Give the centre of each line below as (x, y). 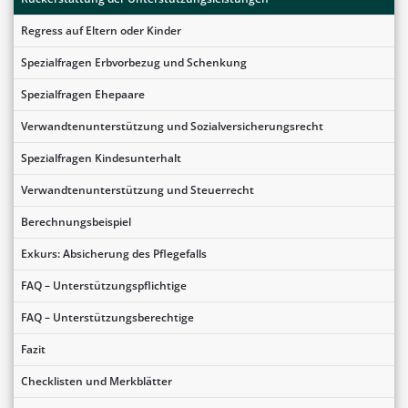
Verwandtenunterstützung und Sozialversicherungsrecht (172, 126)
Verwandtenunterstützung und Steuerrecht (138, 189)
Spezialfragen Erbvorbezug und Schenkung (134, 62)
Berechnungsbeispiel (76, 221)
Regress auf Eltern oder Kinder (101, 30)
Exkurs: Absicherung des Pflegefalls (114, 253)
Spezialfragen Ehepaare (83, 94)
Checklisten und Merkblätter (97, 381)
